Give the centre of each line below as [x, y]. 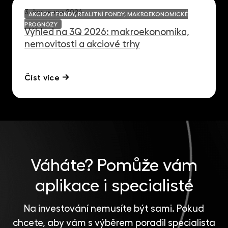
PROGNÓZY [41, 24]
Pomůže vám [147, 165]
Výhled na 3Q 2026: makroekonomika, [107, 32]
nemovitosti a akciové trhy [82, 44]
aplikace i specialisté [114, 186]
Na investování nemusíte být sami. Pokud [114, 208]
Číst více [42, 78]
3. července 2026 [54, 11]
